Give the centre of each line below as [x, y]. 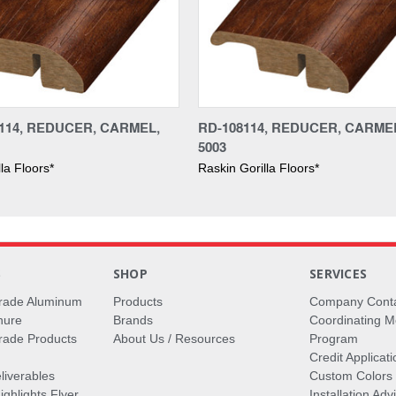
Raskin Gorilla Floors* [259, 168]
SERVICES [339, 273]
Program [334, 338]
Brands [133, 320]
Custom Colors [351, 375]
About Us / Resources [174, 338]
